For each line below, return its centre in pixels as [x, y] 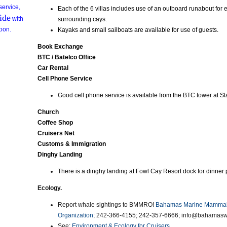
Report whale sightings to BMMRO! [107, 205]
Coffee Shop [55, 123]
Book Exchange [60, 47]
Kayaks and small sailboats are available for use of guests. [138, 30]
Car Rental [53, 68]
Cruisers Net [56, 133]
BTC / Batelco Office [67, 57]
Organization [75, 215]
